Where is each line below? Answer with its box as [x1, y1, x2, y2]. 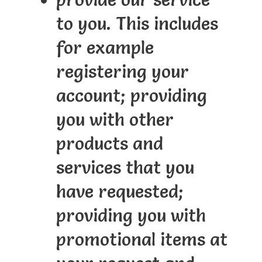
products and [56, 133, 163, 155]
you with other [56, 109, 174, 131]
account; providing [56, 85, 207, 107]
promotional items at [56, 229, 227, 251]
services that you [56, 157, 194, 179]
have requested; [56, 181, 184, 203]
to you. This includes [56, 13, 218, 35]
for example [56, 37, 154, 59]
